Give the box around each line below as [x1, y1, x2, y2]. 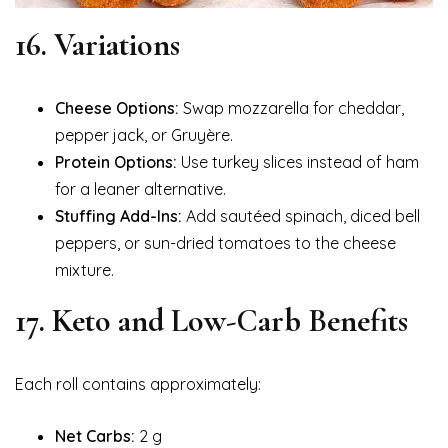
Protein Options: [55, 152, 177, 173]
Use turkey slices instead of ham [177, 152, 419, 173]
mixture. [55, 260, 114, 281]
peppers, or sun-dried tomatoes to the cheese [55, 233, 396, 254]
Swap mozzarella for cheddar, [179, 98, 404, 119]
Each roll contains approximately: [15, 374, 261, 395]
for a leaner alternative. [55, 179, 226, 200]
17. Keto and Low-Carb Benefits [15, 301, 408, 341]
